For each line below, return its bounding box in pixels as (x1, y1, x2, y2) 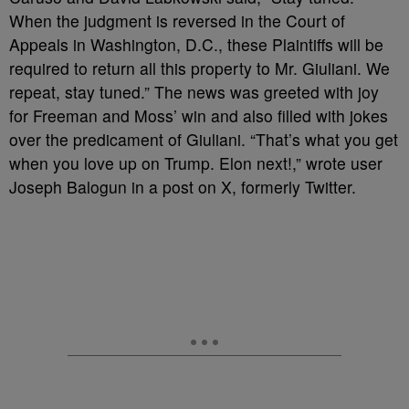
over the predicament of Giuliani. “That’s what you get (9, 128, 398, 151)
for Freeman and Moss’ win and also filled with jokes (9, 104, 388, 127)
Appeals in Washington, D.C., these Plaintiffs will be (9, 33, 383, 56)
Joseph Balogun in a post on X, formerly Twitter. (9, 175, 356, 198)
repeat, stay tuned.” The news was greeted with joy (9, 80, 379, 103)
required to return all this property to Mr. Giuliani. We (9, 57, 390, 79)
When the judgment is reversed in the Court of (9, 9, 345, 32)
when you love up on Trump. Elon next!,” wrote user (9, 152, 383, 174)
